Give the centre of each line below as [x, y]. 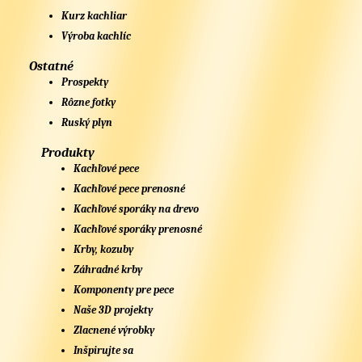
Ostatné [52, 67]
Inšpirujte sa [104, 351]
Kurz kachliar [95, 16]
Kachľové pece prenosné [130, 189]
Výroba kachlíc [97, 36]
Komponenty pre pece [124, 290]
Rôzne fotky [89, 103]
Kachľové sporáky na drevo [137, 209]
